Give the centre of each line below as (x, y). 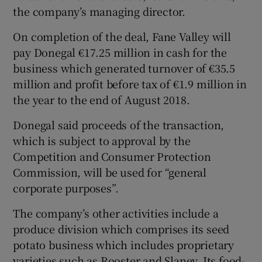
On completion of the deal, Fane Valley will (122, 37)
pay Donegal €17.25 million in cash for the (120, 52)
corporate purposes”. (66, 188)
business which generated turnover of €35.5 (124, 68)
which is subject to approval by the (102, 141)
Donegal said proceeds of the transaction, (119, 125)
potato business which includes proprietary (124, 245)
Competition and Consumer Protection (112, 156)
